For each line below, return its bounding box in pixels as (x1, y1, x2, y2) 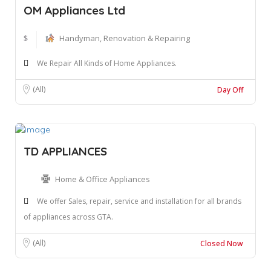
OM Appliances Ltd (24, 2, 125, 18)
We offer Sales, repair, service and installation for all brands (37, 196, 241, 207)
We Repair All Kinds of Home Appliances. (37, 57, 177, 68)
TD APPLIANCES (24, 144, 107, 159)
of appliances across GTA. (24, 212, 113, 223)
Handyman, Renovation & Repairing (59, 32, 190, 44)
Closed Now (200, 238, 243, 249)
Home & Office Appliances (55, 174, 150, 185)
